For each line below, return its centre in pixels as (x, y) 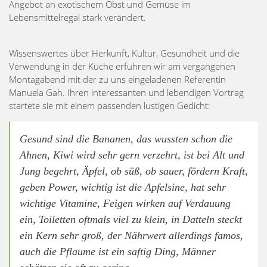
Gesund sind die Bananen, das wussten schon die (126, 139)
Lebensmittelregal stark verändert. (77, 17)
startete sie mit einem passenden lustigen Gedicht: (110, 105)
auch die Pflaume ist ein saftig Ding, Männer (118, 251)
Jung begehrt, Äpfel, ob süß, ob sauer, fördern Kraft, (134, 171)
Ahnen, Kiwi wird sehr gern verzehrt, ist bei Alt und (132, 155)
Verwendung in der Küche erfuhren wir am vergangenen (122, 66)
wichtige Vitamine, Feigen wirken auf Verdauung (125, 203)
